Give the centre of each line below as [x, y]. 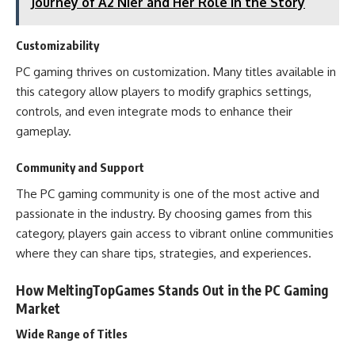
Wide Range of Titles [72, 334]
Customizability [57, 45]
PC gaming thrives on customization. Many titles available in [176, 72]
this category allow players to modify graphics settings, [164, 92]
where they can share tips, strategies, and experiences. [164, 253]
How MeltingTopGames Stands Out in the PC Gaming [172, 290]
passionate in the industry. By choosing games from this [164, 214]
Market [38, 308]
